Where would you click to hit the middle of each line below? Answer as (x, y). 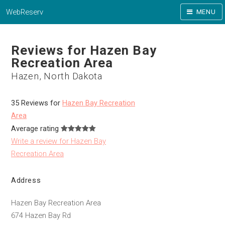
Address (26, 180)
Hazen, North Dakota (57, 76)
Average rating (35, 128)
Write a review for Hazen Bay (59, 141)
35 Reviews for (37, 103)
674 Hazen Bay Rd (41, 215)
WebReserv (25, 12)
